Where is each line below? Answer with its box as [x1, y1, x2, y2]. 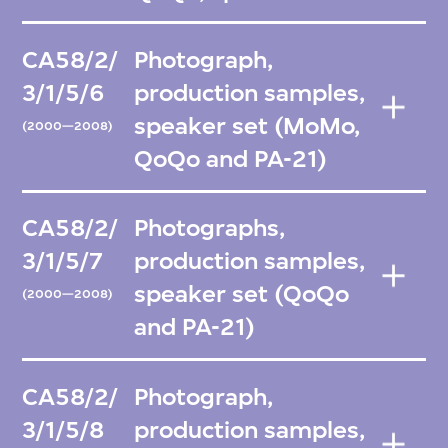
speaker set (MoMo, [134, 111, 361, 140]
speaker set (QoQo [134, 280, 350, 309]
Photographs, [134, 214, 286, 243]
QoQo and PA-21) [134, 144, 328, 173]
